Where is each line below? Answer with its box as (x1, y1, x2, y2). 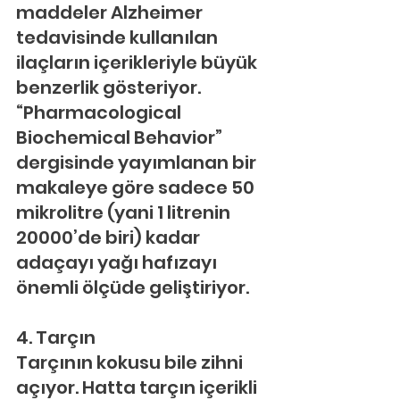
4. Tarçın (16, 325, 96, 350)
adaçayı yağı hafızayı (16, 250, 221, 275)
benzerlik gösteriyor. (16, 75, 204, 100)
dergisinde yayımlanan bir (16, 150, 260, 175)
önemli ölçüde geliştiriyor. (16, 275, 249, 300)
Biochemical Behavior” (16, 125, 226, 150)
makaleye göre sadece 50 (16, 175, 258, 200)
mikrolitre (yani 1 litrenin (16, 200, 234, 225)
